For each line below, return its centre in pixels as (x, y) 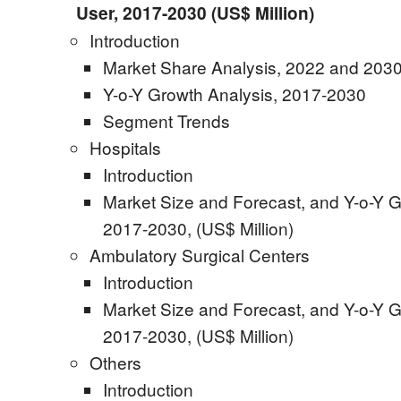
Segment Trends (166, 120)
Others (115, 362)
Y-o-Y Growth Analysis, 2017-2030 (235, 94)
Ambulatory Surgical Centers (200, 255)
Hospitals (125, 147)
